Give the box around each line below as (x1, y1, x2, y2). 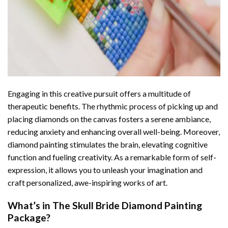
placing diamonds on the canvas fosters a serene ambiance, (8, 113, 211, 124)
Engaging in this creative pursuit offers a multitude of (8, 88, 191, 98)
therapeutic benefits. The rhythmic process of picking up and (8, 101, 218, 111)
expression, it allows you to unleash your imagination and (8, 164, 203, 175)
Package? (8, 211, 50, 223)
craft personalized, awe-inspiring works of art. (8, 177, 167, 187)
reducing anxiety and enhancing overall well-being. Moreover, (8, 126, 220, 136)
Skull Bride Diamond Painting (72, 199, 202, 211)
